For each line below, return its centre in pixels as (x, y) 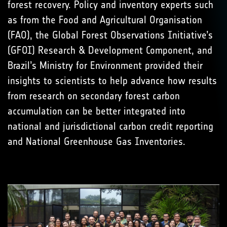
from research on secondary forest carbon (94, 96)
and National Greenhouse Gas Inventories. (98, 141)
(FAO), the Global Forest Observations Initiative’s (110, 35)
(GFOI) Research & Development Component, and (110, 50)
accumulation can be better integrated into (97, 111)
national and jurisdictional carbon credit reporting (110, 126)
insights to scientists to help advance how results (112, 81)
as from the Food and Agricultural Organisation (105, 20)
